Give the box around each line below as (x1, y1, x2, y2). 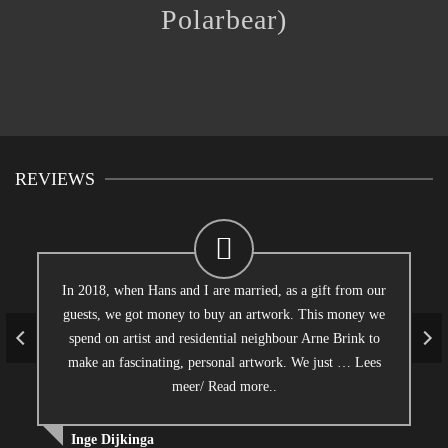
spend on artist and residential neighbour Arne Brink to (68, 330, 380, 346)
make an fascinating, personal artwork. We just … (67, 354, 355, 370)
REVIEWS (15, 168, 95, 189)
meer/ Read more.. (171, 378, 277, 394)
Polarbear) (160, 4, 288, 35)
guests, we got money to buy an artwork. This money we (63, 306, 385, 322)
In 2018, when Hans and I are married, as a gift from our (62, 282, 386, 298)
